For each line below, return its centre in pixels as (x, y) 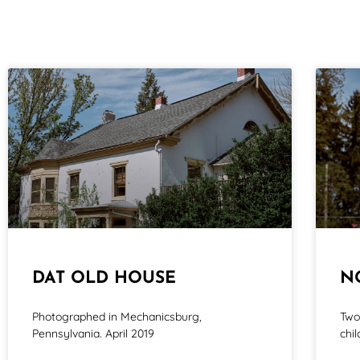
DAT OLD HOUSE (104, 279)
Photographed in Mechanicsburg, (117, 317)
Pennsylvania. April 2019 (93, 334)
